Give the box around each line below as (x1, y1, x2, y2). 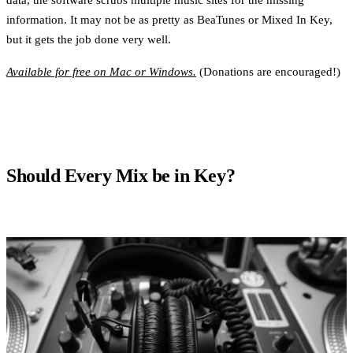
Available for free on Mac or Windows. (6, 65, 196, 78)
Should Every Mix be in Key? (6, 165, 236, 186)
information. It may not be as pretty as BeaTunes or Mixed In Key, (6, 13, 333, 26)
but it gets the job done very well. (6, 32, 171, 46)
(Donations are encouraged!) (196, 65, 340, 78)
